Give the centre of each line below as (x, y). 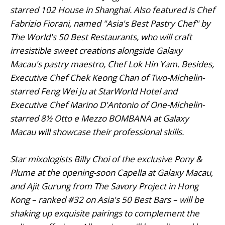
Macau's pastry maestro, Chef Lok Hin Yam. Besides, (112, 64)
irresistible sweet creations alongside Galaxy (96, 50)
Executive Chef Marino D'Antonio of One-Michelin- (107, 104)
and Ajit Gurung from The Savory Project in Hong (104, 186)
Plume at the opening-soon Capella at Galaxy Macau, (111, 172)
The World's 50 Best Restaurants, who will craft (101, 37)
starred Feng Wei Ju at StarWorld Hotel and (94, 91)
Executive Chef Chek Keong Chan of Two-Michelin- (107, 77)
